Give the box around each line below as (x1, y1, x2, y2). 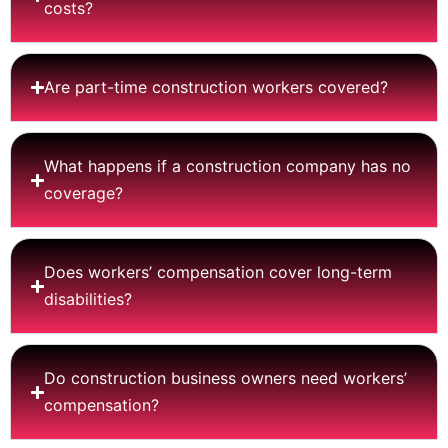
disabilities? (44, 289, 133, 309)
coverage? (44, 183, 124, 203)
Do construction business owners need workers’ (44, 368, 408, 388)
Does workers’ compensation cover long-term (44, 262, 393, 282)
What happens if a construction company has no (44, 156, 412, 176)
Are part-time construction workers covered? (44, 77, 389, 97)
